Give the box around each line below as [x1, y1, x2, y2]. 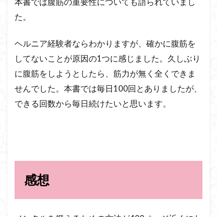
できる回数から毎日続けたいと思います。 [15, 98, 171, 109]
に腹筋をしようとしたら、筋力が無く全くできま [15, 68, 196, 79]
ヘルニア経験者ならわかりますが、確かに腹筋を [15, 38, 196, 49]
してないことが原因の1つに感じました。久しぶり [15, 53, 201, 64]
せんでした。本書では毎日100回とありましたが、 [15, 83, 202, 94]
